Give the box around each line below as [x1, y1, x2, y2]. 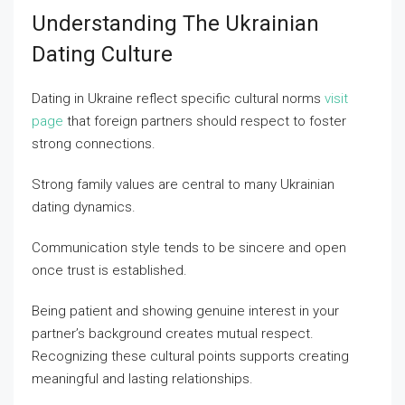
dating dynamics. [32, 199, 136, 215]
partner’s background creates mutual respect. [32, 325, 314, 342]
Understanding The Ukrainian [32, 11, 319, 36]
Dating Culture [32, 42, 173, 67]
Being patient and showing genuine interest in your [32, 303, 339, 319]
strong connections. [32, 136, 155, 152]
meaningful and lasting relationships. [32, 371, 253, 387]
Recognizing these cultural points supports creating [32, 348, 349, 364]
